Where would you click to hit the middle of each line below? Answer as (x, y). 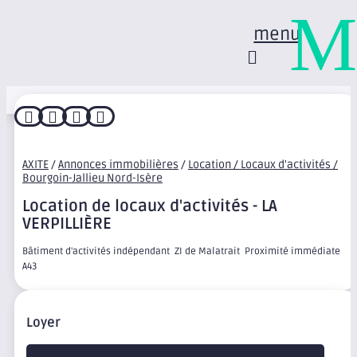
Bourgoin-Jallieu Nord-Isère (92, 178)
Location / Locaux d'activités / (263, 165)
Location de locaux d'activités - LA (150, 207)
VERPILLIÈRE (67, 224)
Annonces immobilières (118, 165)
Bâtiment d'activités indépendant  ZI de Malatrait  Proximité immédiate (181, 251)
